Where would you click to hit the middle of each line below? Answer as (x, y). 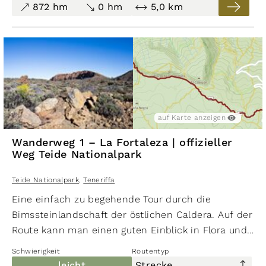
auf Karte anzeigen (192, 117)
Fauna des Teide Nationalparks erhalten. (107, 245)
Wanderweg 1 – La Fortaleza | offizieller (122, 142)
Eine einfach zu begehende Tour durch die (111, 199)
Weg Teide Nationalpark (77, 154)
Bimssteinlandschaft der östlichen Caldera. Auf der (132, 214)
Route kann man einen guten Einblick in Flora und (130, 230)
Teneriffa (99, 180)
